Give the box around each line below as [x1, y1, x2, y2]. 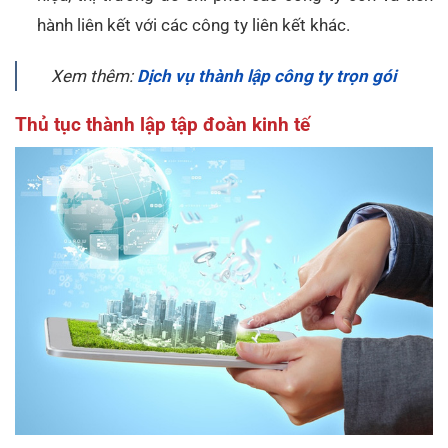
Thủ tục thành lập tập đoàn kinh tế [15, 113, 325, 137]
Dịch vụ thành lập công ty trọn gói [136, 65, 396, 86]
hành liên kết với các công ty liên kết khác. [37, 15, 351, 36]
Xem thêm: [50, 65, 137, 86]
